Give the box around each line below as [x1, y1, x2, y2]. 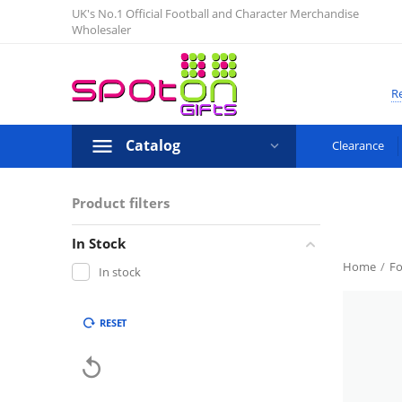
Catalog [126, 135, 180, 155]
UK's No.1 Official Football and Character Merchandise [72, 5, 359, 22]
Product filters [72, 194, 170, 212]
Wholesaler [72, 22, 131, 38]
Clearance [332, 137, 384, 153]
